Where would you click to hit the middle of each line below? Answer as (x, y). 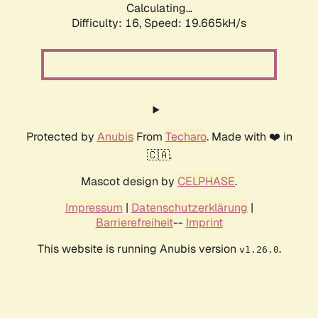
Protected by (61, 137)
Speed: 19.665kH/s (195, 23)
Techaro (186, 137)
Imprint (204, 223)
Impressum (94, 208)
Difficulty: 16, (108, 23)
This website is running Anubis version (138, 249)
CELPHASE (206, 182)
